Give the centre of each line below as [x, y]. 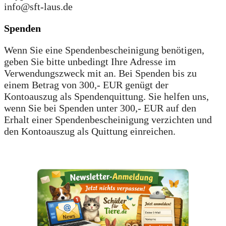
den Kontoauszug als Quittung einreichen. [90, 131]
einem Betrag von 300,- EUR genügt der [86, 84]
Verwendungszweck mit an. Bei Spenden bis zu [100, 73]
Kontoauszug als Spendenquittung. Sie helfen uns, [106, 96]
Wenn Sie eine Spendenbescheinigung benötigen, [104, 50]
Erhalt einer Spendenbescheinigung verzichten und [108, 119]
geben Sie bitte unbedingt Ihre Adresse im [90, 61]
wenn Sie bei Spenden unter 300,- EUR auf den [100, 108]
